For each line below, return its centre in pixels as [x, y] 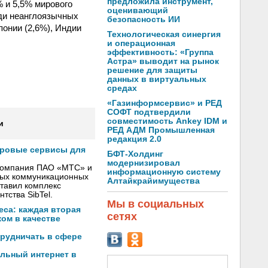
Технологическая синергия [164, 34]
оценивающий [138, 10]
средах [122, 88]
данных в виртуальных [157, 79]
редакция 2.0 [134, 139]
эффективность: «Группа [160, 52]
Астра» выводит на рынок [163, 61]
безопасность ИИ [144, 19]
